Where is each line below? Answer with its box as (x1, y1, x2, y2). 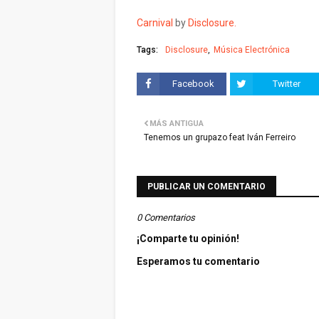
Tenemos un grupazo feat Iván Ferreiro (144, 132, 296, 142)
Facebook (172, 78, 214, 89)
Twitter (272, 78, 300, 89)
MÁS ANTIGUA (150, 119, 204, 128)
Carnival (137, 17, 173, 28)
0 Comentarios (137, 212, 195, 223)
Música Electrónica (214, 45, 290, 55)
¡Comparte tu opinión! (137, 233, 239, 244)
